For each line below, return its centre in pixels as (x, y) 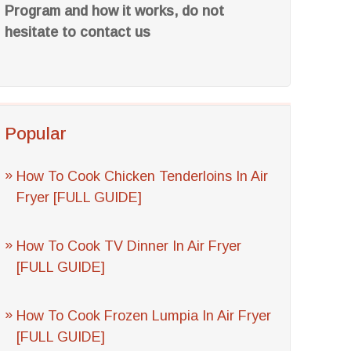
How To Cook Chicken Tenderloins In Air (143, 176)
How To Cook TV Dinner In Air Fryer (129, 246)
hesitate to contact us (78, 32)
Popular (36, 134)
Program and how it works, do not (115, 11)
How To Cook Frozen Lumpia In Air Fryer (144, 316)
